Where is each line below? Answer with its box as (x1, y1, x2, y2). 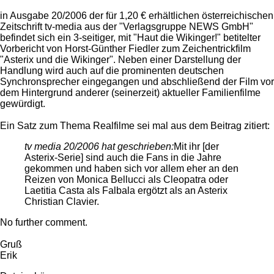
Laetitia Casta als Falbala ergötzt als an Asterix (24, 185, 228, 196)
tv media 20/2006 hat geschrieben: (24, 141, 174, 152)
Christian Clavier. (24, 196, 99, 207)
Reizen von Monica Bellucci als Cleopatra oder (24, 174, 228, 185)
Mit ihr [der (174, 141, 219, 152)
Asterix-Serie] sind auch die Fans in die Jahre (24, 152, 221, 163)
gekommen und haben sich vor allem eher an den (24, 163, 239, 174)
